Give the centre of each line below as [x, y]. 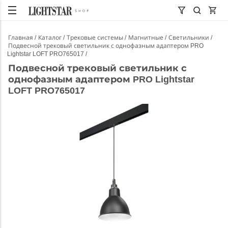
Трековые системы [96, 38]
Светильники [190, 38]
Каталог [51, 38]
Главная [21, 38]
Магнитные [147, 38]
